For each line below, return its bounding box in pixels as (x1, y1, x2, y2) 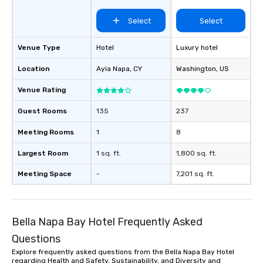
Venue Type (18, 43, 60, 52)
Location (18, 65, 50, 73)
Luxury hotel (176, 43, 218, 52)
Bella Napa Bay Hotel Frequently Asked (12, 215, 203, 229)
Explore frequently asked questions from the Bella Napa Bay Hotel (12, 248, 234, 257)
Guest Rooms (18, 107, 67, 116)
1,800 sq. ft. (176, 149, 217, 158)
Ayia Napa (96, 65, 130, 73)
